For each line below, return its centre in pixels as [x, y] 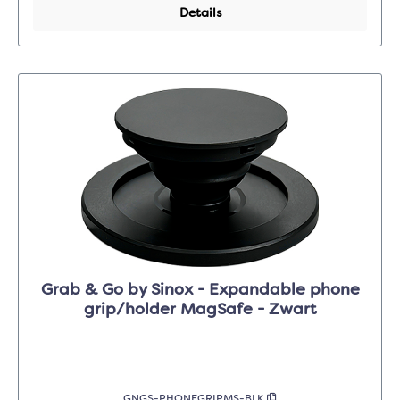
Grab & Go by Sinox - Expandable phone [200, 291]
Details [200, 14]
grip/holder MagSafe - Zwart [200, 310]
